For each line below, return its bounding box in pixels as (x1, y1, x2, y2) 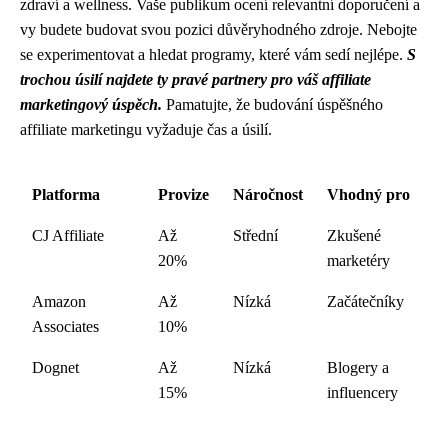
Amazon (32, 293, 86, 310)
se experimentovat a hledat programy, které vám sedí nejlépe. (20, 46, 407, 63)
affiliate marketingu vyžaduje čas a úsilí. (20, 121, 272, 138)
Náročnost (233, 186, 303, 203)
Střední (233, 227, 278, 244)
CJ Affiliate (32, 227, 104, 244)
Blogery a (327, 359, 389, 376)
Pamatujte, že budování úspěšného (162, 96, 383, 113)
